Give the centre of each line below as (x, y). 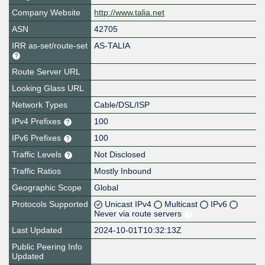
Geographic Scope (47, 188)
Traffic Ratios (36, 171)
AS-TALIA (112, 46)
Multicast (182, 204)
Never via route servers (139, 214)
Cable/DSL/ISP (122, 105)
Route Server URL (46, 72)
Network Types (40, 105)
